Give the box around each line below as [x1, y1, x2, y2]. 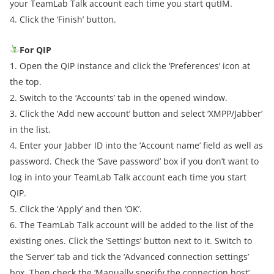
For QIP [20, 44, 51, 56]
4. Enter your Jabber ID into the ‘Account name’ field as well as [10, 139, 263, 151]
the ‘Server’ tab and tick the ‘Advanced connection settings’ [10, 251, 249, 262]
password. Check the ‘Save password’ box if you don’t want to [10, 155, 259, 167]
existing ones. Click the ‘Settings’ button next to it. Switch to [10, 235, 252, 246]
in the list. [10, 124, 51, 135]
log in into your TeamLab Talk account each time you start [10, 171, 246, 183]
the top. [10, 76, 42, 87]
